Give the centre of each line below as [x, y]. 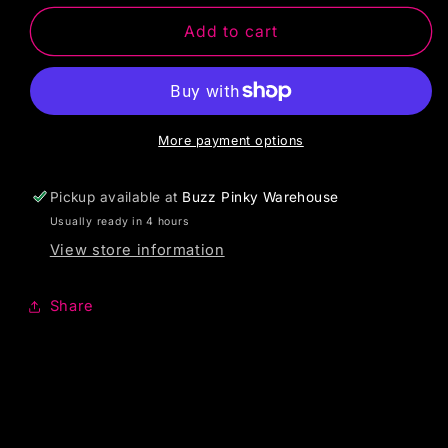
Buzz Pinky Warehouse [260, 196]
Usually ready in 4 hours [119, 222]
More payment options [231, 140]
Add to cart [231, 31]
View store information [137, 250]
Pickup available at [116, 196]
